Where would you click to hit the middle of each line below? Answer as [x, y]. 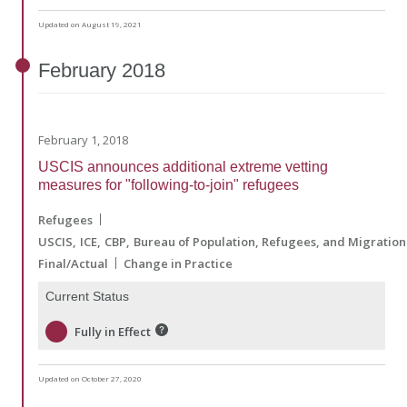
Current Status [87, 296]
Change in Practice [178, 263]
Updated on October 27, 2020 [90, 379]
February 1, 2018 [83, 139]
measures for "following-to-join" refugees [169, 184]
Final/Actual [73, 263]
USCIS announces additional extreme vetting [183, 166]
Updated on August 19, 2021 [90, 25]
